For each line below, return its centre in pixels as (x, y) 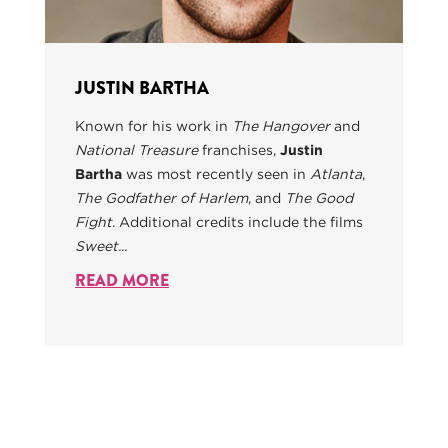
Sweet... (101, 246)
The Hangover (283, 126)
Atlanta (336, 174)
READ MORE (122, 281)
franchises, (239, 150)
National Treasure (138, 150)
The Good (319, 198)
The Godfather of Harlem (161, 198)
